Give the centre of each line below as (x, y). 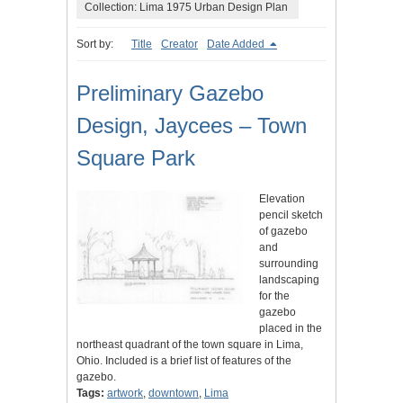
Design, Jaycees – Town (192, 126)
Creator (179, 45)
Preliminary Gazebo (170, 94)
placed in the (291, 329)
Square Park (136, 158)
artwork (125, 394)
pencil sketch (291, 215)
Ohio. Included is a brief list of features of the (184, 361)
